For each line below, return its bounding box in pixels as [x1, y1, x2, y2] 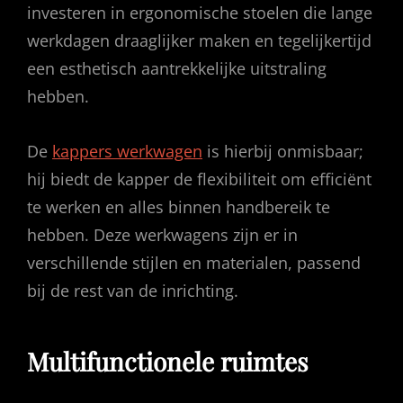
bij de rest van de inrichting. [27, 279, 238, 301]
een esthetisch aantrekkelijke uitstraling [27, 57, 327, 79]
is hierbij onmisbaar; [202, 139, 363, 162]
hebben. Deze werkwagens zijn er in [27, 223, 298, 246]
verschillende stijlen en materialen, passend [27, 251, 361, 273]
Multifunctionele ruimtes [27, 344, 309, 378]
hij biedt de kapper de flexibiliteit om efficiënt [27, 167, 372, 190]
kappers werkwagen [52, 139, 202, 162]
